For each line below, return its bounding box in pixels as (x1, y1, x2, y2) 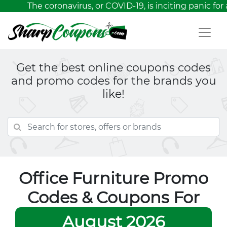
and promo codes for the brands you (11, 74, 216, 88)
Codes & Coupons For (27, 187, 200, 207)
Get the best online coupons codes (16, 61, 211, 74)
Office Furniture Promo (19, 168, 208, 188)
